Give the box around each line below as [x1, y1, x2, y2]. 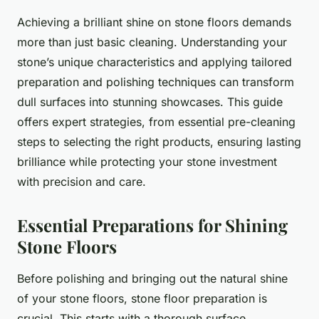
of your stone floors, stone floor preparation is [17, 291, 267, 306]
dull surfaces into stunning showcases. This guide [17, 95, 283, 110]
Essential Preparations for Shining [17, 214, 288, 237]
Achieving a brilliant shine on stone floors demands [17, 15, 291, 30]
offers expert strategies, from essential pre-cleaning [17, 115, 296, 130]
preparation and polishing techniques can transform [17, 75, 294, 90]
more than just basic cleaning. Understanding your [17, 35, 287, 50]
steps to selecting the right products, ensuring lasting [17, 135, 301, 150]
